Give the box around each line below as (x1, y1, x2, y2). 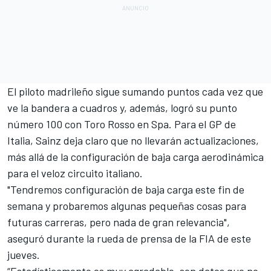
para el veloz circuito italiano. (7, 166, 145, 180)
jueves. (7, 247, 40, 261)
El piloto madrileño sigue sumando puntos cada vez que (7, 84, 263, 98)
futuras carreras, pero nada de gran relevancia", (7, 215, 230, 229)
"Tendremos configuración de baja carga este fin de (7, 182, 244, 196)
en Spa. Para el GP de (137, 117, 236, 131)
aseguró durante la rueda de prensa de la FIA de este (7, 231, 251, 245)
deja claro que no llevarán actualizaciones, (61, 133, 259, 147)
